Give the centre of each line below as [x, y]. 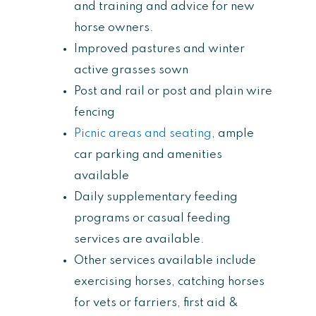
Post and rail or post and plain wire [173, 91]
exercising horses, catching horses [169, 281]
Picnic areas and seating [143, 133]
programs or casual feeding [152, 218]
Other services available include [165, 260]
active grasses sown [131, 70]
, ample [233, 133]
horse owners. [114, 28]
